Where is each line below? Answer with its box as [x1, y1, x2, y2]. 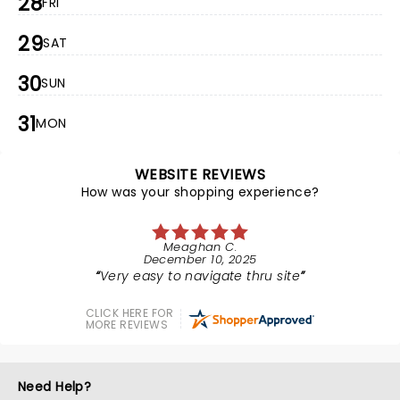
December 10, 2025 [143, 251, 257, 268]
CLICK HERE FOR [86, 305, 173, 321]
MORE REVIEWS [86, 317, 169, 332]
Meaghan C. [163, 238, 237, 255]
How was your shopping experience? [80, 183, 320, 201]
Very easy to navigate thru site [99, 267, 301, 285]
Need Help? [18, 378, 92, 396]
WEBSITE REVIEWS [134, 164, 266, 185]
